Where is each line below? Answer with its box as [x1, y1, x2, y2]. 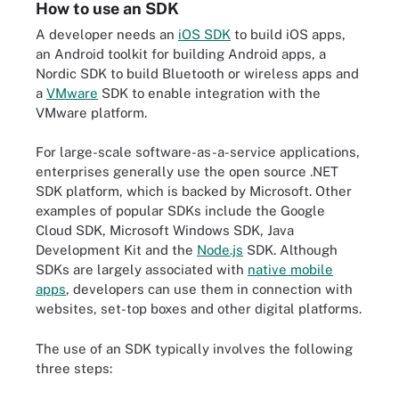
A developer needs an [36, 26, 178, 42]
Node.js [197, 242, 243, 257]
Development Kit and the [36, 242, 197, 257]
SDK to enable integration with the [98, 85, 321, 101]
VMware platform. [36, 104, 147, 120]
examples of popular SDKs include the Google [36, 203, 325, 218]
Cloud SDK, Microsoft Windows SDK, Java [36, 223, 294, 238]
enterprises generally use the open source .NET [36, 164, 338, 179]
